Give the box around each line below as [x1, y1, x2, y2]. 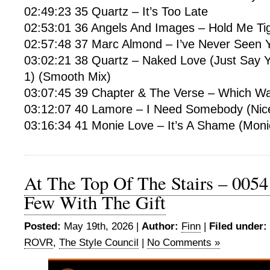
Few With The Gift [24, 190, 166, 215]
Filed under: [209, 221, 267, 232]
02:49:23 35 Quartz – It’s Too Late [24, 5, 208, 18]
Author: [142, 221, 178, 232]
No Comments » [147, 237, 220, 248]
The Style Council [59, 237, 139, 248]
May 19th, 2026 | [61, 221, 142, 232]
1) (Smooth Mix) [24, 70, 111, 83]
